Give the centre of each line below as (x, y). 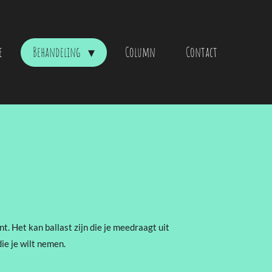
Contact (202, 52)
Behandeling (58, 52)
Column (140, 52)
